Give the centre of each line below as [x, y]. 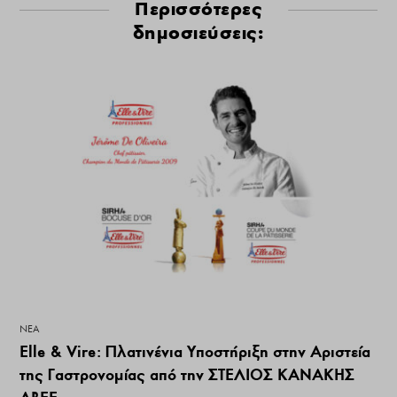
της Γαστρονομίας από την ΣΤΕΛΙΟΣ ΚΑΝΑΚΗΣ [187, 375]
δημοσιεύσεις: [198, 32]
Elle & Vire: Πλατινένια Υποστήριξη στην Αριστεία [195, 352]
